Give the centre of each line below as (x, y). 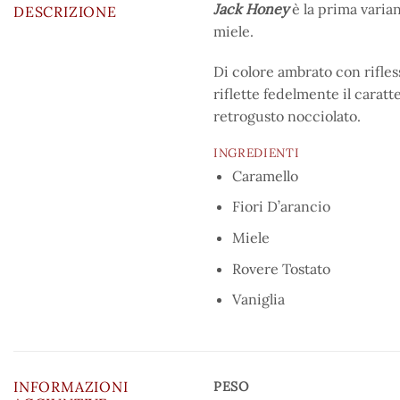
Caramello (265, 175)
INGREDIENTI (257, 153)
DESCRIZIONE (65, 11)
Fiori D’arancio (281, 207)
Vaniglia (258, 300)
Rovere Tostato (281, 268)
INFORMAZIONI (71, 387)
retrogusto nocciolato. (287, 117)
